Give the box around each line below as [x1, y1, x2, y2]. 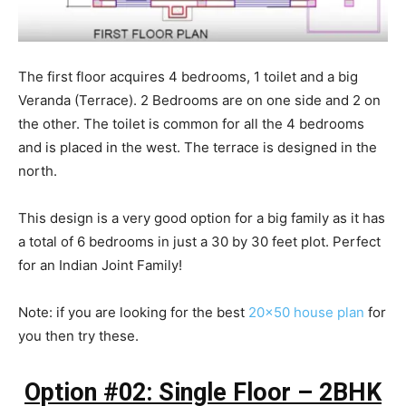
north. [18, 161, 57, 179]
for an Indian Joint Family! [18, 256, 182, 274]
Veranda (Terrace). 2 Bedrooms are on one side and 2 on [18, 91, 381, 109]
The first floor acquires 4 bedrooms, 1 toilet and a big [18, 67, 358, 85]
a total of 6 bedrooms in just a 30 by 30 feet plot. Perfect [18, 232, 381, 250]
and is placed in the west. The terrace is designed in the [18, 138, 377, 156]
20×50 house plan [248, 303, 364, 321]
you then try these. [18, 326, 139, 344]
